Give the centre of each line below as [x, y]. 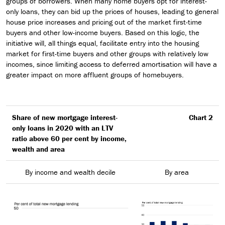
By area [177, 172]
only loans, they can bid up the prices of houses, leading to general [112, 12]
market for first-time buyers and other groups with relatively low [107, 54]
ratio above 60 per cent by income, [69, 139]
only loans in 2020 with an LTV [63, 128]
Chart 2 [201, 118]
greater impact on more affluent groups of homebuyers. [95, 75]
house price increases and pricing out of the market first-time [104, 22]
